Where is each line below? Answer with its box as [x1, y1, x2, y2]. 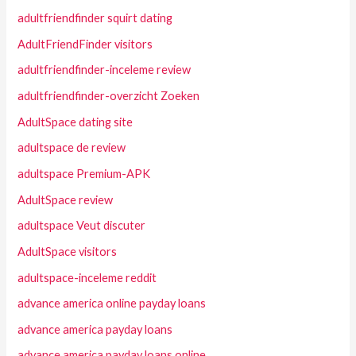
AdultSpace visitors [17, 244, 118, 258]
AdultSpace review [17, 192, 114, 207]
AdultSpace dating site [17, 114, 133, 129]
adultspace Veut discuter [17, 219, 146, 233]
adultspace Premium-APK [17, 166, 151, 180]
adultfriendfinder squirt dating [17, 11, 173, 25]
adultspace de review [17, 141, 126, 155]
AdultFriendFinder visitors [17, 37, 153, 51]
